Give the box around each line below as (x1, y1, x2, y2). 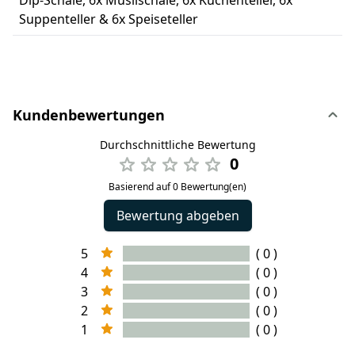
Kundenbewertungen (13, 105, 165, 124)
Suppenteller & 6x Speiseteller (19, 10, 198, 28)
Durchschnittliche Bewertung (99, 136, 256, 152)
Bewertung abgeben (116, 206, 239, 224)
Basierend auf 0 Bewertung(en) (109, 179, 246, 193)
